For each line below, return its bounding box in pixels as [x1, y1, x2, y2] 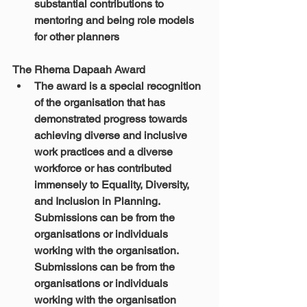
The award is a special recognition [34, 79, 204, 93]
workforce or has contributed [34, 162, 174, 175]
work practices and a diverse [34, 145, 175, 158]
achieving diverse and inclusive [34, 129, 190, 142]
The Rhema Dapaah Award [12, 63, 145, 76]
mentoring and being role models [34, 14, 197, 27]
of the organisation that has [34, 96, 168, 109]
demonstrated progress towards [34, 112, 190, 125]
